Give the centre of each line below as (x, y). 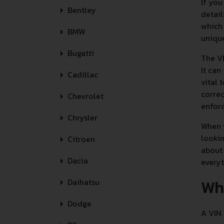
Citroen (80, 139)
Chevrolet (84, 96)
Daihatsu (82, 182)
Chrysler (81, 117)
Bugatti (80, 53)
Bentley (81, 10)
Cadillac (82, 74)
